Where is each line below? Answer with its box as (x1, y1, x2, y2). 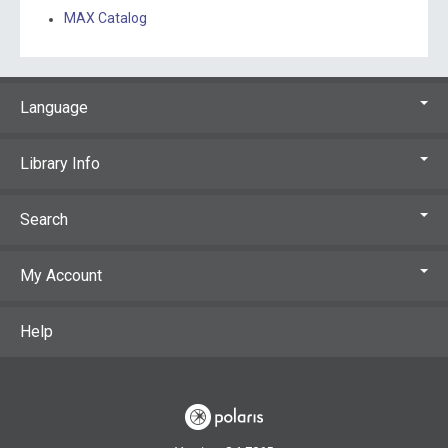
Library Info (20, 153, 100, 173)
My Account (20, 265, 102, 285)
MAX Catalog (64, 10, 147, 27)
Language (20, 97, 88, 117)
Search (20, 209, 68, 229)
